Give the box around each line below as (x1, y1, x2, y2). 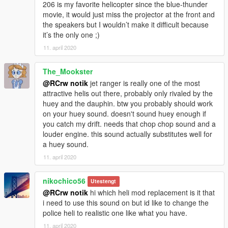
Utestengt (91, 177, 117, 185)
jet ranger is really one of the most (88, 77, 200, 88)
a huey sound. (43, 138, 89, 149)
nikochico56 (43, 175, 85, 186)
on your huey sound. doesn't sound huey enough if (43, 108, 206, 119)
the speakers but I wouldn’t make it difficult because (43, 19, 209, 30)
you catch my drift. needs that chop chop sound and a (43, 118, 216, 129)
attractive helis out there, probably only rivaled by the (43, 88, 213, 98)
